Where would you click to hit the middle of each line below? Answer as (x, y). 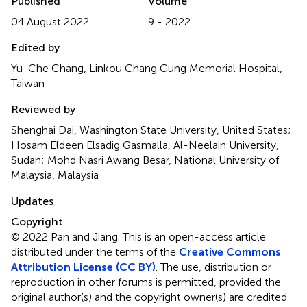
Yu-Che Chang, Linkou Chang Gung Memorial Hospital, (147, 69)
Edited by (35, 48)
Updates (32, 201)
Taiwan (28, 84)
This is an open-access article (194, 237)
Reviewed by (43, 110)
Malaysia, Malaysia (55, 175)
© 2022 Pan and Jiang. (67, 237)
